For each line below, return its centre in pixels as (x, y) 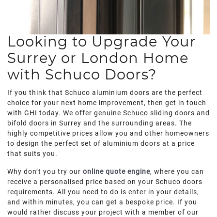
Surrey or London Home (98, 59)
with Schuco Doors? (82, 75)
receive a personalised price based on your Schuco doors (105, 182)
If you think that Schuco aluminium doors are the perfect (105, 93)
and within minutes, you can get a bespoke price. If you (102, 202)
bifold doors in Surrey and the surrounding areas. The (100, 123)
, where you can (177, 172)
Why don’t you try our (45, 172)
